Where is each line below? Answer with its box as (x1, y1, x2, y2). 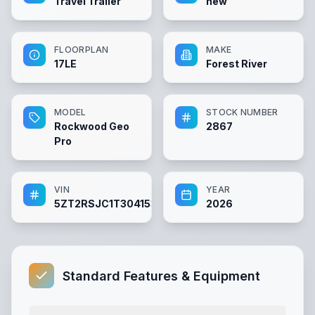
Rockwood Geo (54, 120, 129, 132)
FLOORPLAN (54, 44, 109, 55)
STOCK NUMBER (206, 107, 278, 117)
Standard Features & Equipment (63, 268, 260, 283)
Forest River (206, 58, 267, 70)
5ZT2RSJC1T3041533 (54, 198, 163, 210)
